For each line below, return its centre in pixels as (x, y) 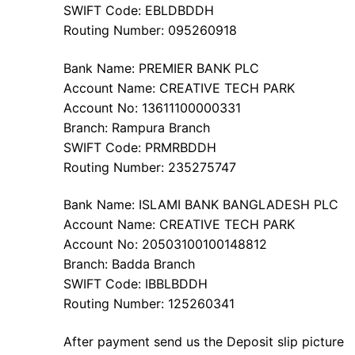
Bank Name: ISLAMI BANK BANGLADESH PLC (201, 205)
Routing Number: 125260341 (149, 304)
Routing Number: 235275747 (150, 167)
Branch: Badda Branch (129, 264)
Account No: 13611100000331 (152, 107)
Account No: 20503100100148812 (165, 244)
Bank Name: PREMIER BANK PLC (161, 68)
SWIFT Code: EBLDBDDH (139, 11)
